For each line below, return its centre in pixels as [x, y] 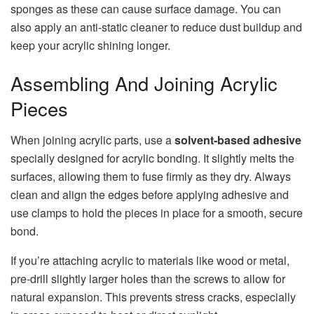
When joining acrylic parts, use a [93, 139]
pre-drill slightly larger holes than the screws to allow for [148, 278]
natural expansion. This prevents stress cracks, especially [153, 296]
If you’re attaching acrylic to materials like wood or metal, [150, 260]
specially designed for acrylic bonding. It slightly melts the [152, 158]
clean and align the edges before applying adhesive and [150, 194]
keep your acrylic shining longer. [90, 46]
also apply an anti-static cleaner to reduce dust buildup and [156, 27]
